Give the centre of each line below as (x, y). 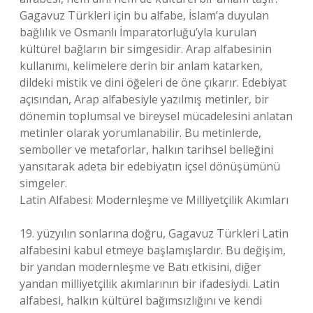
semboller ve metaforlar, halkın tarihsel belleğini (146, 150)
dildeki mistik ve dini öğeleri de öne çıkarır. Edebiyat (153, 82)
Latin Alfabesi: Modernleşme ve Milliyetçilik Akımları (154, 200)
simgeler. (43, 183)
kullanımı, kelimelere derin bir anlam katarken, (141, 66)
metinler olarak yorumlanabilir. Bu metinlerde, (140, 133)
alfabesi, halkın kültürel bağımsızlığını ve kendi (141, 300)
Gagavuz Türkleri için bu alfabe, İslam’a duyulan (144, 15)
